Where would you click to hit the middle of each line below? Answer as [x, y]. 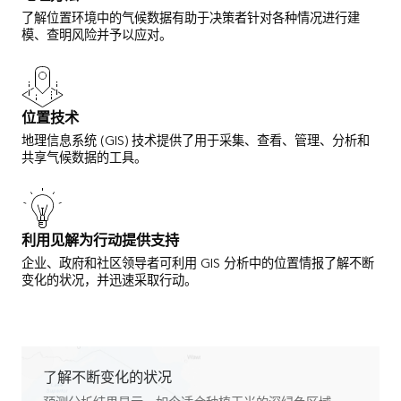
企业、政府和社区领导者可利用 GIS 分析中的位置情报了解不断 [198, 263]
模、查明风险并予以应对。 [97, 35]
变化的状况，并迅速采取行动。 [109, 280]
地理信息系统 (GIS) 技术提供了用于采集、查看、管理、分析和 [196, 141]
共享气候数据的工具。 [84, 158]
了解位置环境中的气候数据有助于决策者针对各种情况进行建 [191, 18]
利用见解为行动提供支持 [100, 240]
